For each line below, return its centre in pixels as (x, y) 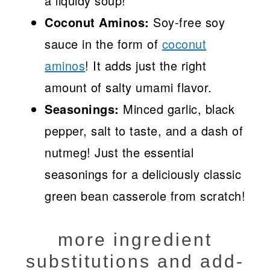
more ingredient (135, 240)
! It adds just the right (146, 66)
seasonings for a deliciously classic (143, 174)
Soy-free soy (187, 22)
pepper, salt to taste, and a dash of (144, 131)
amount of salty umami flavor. (128, 87)
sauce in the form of (103, 44)
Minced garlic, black (177, 109)
